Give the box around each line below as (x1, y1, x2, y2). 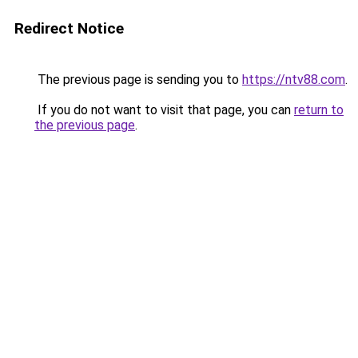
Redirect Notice (14, 19, 124, 38)
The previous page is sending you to (34, 72, 242, 87)
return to (294, 102, 344, 117)
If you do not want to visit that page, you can (34, 102, 294, 117)
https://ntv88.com (242, 72, 345, 87)
